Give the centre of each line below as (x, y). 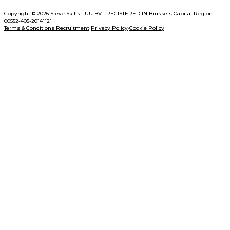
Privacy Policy (109, 28)
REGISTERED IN (127, 13)
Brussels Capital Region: (181, 13)
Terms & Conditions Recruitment (47, 28)
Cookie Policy (147, 28)
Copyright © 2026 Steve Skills (42, 13)
